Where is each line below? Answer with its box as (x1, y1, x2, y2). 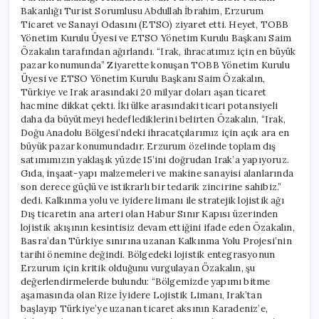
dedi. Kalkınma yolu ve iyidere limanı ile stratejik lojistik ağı (21, 194, 284, 206)
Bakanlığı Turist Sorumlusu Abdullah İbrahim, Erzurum (21, 4, 264, 17)
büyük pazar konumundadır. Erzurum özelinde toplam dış (21, 140, 276, 152)
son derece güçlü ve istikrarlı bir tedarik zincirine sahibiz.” (21, 180, 282, 193)
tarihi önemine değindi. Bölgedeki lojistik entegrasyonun (21, 248, 276, 261)
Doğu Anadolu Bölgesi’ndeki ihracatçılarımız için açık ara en (21, 126, 290, 139)
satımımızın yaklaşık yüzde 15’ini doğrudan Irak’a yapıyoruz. (21, 153, 289, 166)
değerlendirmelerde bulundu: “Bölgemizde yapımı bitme (21, 275, 271, 288)
